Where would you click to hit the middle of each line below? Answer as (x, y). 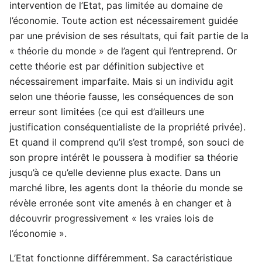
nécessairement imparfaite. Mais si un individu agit (121, 81)
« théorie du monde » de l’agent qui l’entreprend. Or (123, 51)
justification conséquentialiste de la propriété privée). (127, 127)
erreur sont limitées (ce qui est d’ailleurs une (107, 111)
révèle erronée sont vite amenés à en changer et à (120, 203)
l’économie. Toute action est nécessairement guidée (124, 20)
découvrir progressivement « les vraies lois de (111, 218)
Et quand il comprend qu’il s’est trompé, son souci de (127, 142)
